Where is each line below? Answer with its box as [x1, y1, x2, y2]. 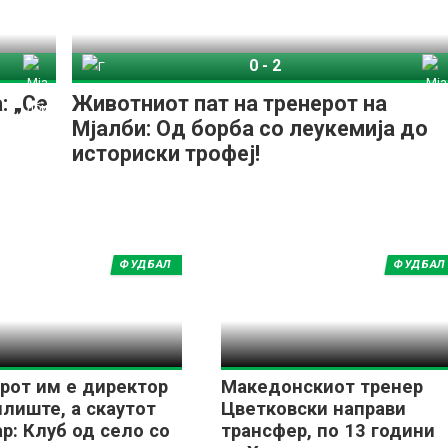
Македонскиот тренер [220, 376, 423, 398]
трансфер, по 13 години [220, 420, 435, 442]
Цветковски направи [220, 398, 406, 420]
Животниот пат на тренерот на [71, 90, 387, 116]
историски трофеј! [71, 140, 265, 166]
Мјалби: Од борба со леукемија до [71, 115, 428, 141]
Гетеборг [107, 60, 151, 74]
